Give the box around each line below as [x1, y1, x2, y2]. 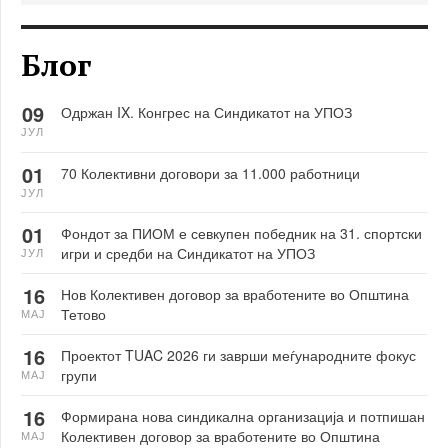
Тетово [61, 303, 106, 324]
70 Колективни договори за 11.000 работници [61, 162, 360, 183]
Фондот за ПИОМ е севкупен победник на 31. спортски [61, 222, 422, 243]
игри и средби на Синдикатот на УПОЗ [61, 242, 315, 263]
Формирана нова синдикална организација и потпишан [61, 405, 425, 426]
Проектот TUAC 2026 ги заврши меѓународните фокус [61, 344, 416, 365]
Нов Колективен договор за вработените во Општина [61, 283, 409, 304]
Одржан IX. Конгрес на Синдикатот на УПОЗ [61, 101, 352, 122]
